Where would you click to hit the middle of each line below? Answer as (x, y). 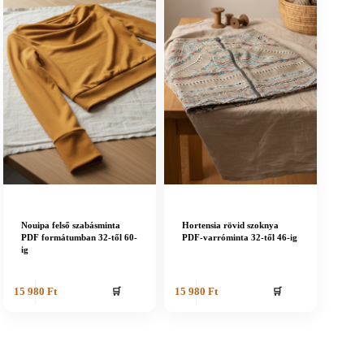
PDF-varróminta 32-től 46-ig (240, 238)
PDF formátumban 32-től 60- (79, 238)
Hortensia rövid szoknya (231, 225)
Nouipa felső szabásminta (71, 225)
